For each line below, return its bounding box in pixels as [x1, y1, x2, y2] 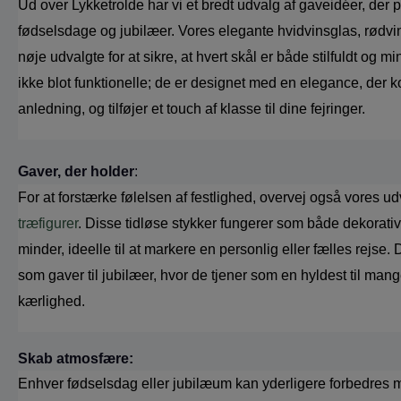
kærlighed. [18, 293, 85, 309]
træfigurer [18, 215, 78, 231]
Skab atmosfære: [18, 350, 133, 366]
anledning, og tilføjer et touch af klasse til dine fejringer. [18, 100, 369, 116]
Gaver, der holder [18, 163, 134, 179]
